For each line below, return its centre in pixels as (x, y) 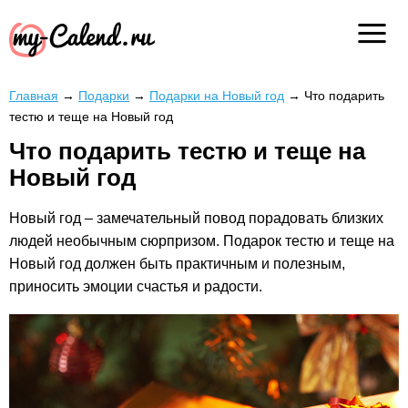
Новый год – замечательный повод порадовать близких (196, 219)
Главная (34, 96)
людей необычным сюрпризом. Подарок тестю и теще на (202, 241)
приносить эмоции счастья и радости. (136, 287)
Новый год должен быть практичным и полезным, (177, 264)
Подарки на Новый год (217, 96)
